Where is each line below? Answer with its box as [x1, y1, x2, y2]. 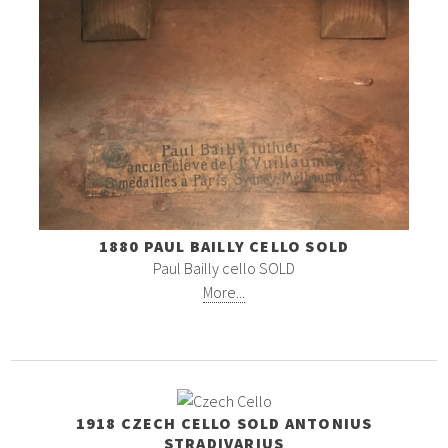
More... [203, 282, 245, 303]
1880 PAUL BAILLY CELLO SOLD [98, 236, 350, 257]
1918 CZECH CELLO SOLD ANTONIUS [75, 413, 373, 434]
